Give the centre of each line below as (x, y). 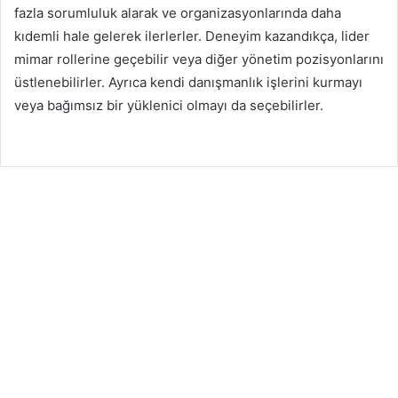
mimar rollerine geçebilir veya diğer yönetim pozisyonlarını (199, 59)
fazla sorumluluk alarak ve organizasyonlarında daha (178, 12)
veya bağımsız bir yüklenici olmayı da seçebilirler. (169, 105)
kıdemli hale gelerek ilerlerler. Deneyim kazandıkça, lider (192, 36)
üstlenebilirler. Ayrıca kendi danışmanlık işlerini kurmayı (188, 82)
